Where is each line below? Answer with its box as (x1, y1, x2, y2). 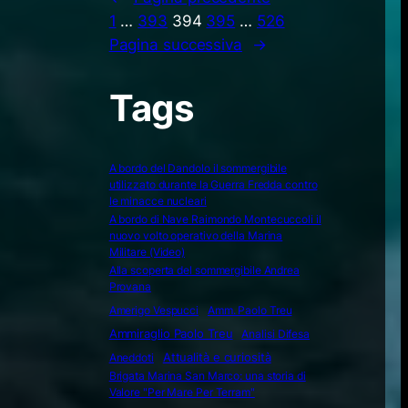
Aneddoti (108, 350, 154, 364)
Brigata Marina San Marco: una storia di (108, 368, 306, 382)
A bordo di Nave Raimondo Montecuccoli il (108, 211, 321, 226)
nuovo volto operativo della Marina (108, 228, 283, 242)
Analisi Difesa (241, 326, 311, 341)
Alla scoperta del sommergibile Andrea (108, 262, 300, 277)
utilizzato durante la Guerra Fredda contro (108, 177, 318, 191)
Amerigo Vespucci (108, 302, 199, 317)
